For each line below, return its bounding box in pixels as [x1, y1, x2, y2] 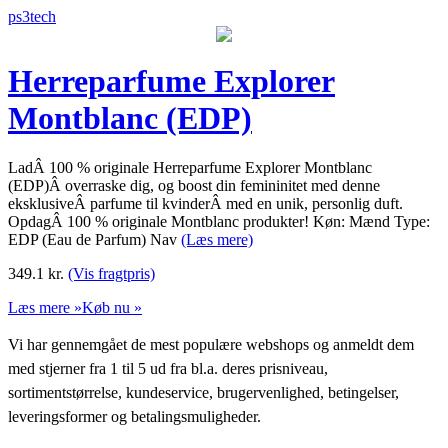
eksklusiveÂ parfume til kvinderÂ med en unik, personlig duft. [8, 194, 403, 212]
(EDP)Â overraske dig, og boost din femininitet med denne [8, 176, 380, 194]
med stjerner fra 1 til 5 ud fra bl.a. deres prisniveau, [8, 359, 328, 377]
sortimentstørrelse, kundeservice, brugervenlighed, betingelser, [8, 383, 399, 401]
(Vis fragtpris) [68, 264, 155, 282]
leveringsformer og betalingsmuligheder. [8, 407, 261, 425]
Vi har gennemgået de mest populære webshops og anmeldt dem [8, 335, 414, 353]
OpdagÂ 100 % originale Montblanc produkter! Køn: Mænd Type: [8, 212, 430, 230]
